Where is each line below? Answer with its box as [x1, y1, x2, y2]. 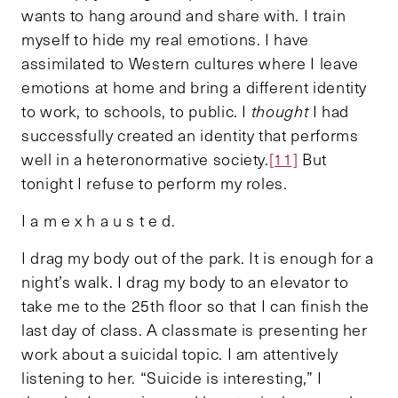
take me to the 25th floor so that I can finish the [21, 295, 370, 317]
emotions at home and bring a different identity [21, 76, 368, 99]
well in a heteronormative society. [21, 148, 269, 171]
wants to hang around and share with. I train [21, 4, 346, 27]
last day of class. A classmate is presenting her [21, 319, 368, 341]
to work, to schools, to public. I [21, 100, 251, 123]
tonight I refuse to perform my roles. [21, 172, 288, 195]
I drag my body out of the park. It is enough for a [21, 247, 375, 269]
